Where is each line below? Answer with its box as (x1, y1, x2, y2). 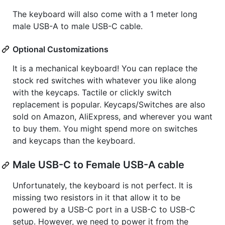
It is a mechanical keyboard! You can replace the (13, 63, 197, 74)
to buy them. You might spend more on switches (13, 124, 197, 134)
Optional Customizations (13, 44, 108, 55)
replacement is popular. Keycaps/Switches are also (13, 99, 205, 110)
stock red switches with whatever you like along (13, 75, 196, 86)
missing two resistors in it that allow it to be (13, 192, 180, 203)
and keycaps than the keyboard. (13, 136, 135, 146)
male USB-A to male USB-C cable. (13, 21, 143, 32)
